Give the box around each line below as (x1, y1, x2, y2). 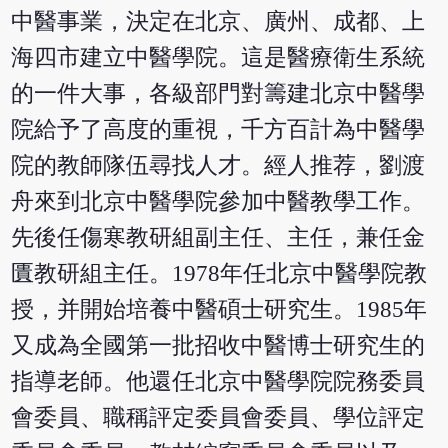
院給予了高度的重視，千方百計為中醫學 (11, 116, 426, 142)
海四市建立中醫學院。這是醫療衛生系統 (11, 44, 426, 70)
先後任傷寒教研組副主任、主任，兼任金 (11, 224, 426, 250)
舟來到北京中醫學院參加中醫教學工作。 (11, 188, 426, 214)
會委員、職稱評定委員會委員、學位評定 (11, 404, 426, 430)
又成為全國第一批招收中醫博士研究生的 (11, 332, 426, 358)
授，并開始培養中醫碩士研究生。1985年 (11, 296, 428, 322)
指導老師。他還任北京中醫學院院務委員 (11, 368, 426, 394)
